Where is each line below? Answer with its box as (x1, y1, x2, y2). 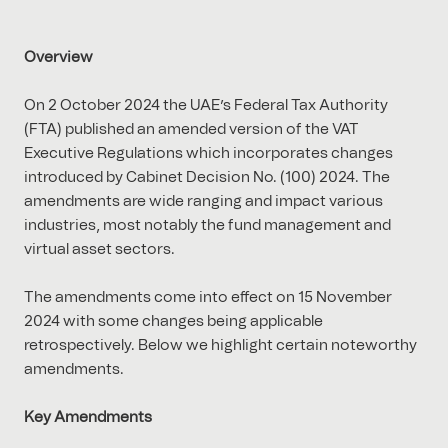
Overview (24, 50, 93, 65)
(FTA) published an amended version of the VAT (24, 122, 359, 137)
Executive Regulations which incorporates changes (24, 146, 393, 161)
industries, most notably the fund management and (24, 218, 391, 233)
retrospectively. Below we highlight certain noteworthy (24, 338, 417, 353)
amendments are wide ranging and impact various (24, 194, 383, 209)
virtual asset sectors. (24, 242, 175, 257)
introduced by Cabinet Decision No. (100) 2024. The (24, 170, 390, 185)
